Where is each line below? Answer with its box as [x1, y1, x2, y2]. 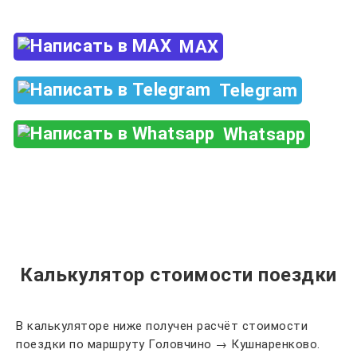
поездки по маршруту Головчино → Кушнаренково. [16, 337, 320, 351]
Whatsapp [222, 124, 306, 144]
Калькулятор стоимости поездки [20, 264, 337, 286]
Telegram [218, 80, 298, 100]
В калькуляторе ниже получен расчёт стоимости [16, 319, 308, 333]
